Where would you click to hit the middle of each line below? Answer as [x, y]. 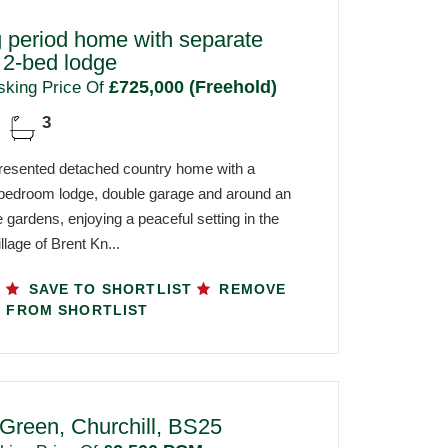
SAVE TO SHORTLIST [110, 288]
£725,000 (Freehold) [190, 87]
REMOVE [250, 288]
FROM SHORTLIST [77, 309]
